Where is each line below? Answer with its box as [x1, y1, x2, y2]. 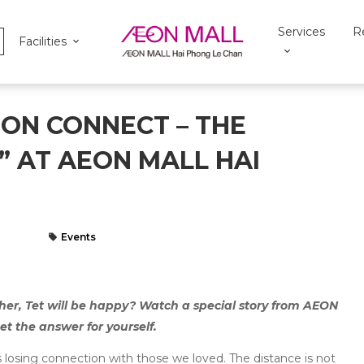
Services [278, 24, 325, 39]
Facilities [19, 34, 67, 49]
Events [61, 231, 96, 243]
